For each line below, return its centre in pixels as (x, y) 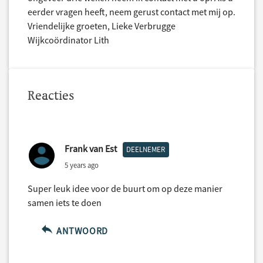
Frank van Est (91, 149)
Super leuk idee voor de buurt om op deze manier (125, 189)
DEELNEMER (146, 150)
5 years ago (82, 165)
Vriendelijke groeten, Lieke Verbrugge (102, 26)
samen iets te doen (65, 203)
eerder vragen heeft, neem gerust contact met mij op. (131, 12)
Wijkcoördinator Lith (68, 40)
